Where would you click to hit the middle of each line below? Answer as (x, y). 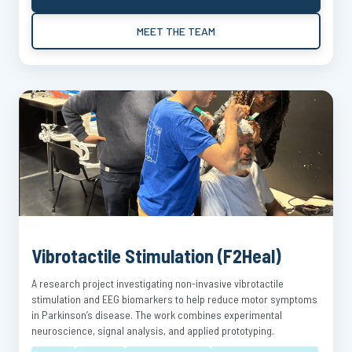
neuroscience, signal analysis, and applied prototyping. (153, 330)
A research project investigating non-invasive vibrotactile (158, 283)
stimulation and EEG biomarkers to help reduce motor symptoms (174, 299)
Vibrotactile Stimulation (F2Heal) (156, 256)
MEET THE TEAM (176, 31)
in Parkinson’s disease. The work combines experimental (157, 315)
